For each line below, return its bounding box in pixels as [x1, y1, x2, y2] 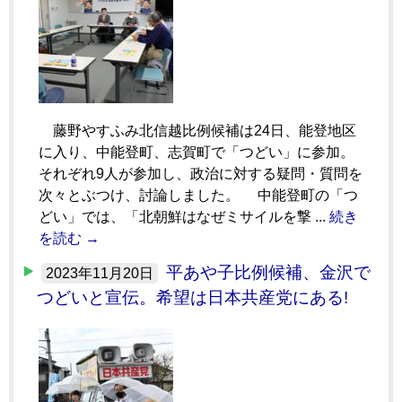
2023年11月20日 [46, 265, 153, 281]
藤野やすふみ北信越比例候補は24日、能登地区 [39, 122, 356, 138]
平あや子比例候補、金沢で [166, 262, 371, 282]
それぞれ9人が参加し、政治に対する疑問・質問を [39, 165, 363, 181]
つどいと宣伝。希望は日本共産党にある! [37, 287, 348, 307]
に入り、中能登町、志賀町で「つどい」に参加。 [39, 144, 354, 160]
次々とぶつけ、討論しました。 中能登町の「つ [39, 187, 358, 203]
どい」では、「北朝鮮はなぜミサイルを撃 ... [39, 208, 329, 224]
